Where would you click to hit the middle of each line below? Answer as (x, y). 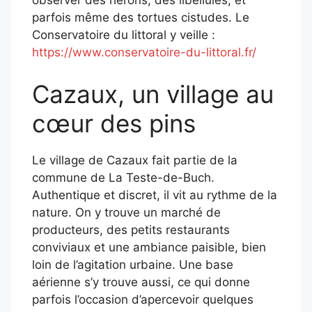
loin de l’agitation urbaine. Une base (133, 264)
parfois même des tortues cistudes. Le (141, 18)
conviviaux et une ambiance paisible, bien (149, 247)
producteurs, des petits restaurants (131, 229)
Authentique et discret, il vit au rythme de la (155, 195)
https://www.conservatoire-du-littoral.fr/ (144, 53)
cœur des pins (114, 123)
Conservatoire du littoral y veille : (124, 35)
